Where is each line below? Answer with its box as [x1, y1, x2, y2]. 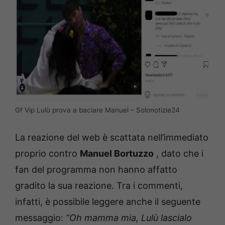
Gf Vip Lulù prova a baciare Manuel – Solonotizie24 [15, 105, 180, 114]
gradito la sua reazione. [15, 180, 117, 191]
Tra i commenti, [117, 180, 183, 191]
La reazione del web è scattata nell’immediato [15, 132, 208, 143]
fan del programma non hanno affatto [15, 164, 177, 175]
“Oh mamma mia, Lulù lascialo [66, 212, 192, 223]
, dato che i [154, 148, 203, 159]
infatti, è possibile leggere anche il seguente [15, 196, 200, 207]
